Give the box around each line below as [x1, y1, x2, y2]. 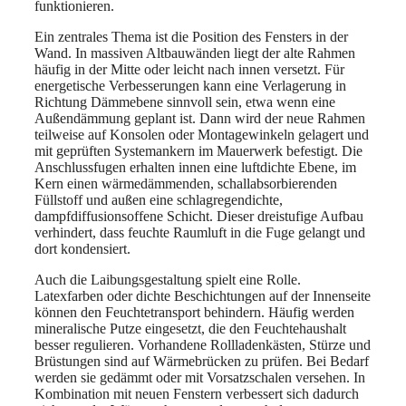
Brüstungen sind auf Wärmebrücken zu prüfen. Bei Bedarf [34, 353, 369, 369]
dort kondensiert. [34, 240, 130, 256]
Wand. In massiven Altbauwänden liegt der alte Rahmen [34, 44, 355, 61]
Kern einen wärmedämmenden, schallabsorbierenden [34, 175, 337, 191]
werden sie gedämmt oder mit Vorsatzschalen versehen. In [34, 369, 365, 385]
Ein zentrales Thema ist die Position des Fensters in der [34, 28, 348, 44]
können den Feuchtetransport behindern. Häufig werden [34, 304, 354, 320]
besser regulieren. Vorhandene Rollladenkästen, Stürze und [34, 336, 371, 353]
